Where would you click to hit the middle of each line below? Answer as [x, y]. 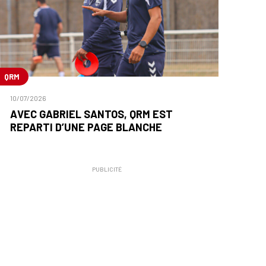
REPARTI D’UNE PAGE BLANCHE [86, 127]
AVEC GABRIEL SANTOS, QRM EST [91, 114]
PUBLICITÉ [107, 170]
